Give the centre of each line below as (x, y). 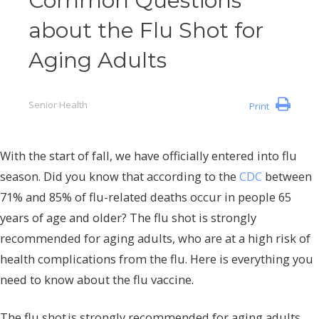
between (287, 176)
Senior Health (58, 105)
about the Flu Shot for (146, 31)
